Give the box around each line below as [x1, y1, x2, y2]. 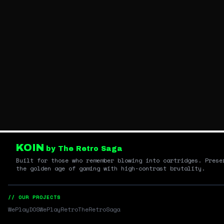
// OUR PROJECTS [8, 193, 60, 201]
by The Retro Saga [46, 145, 122, 152]
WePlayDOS [8, 205, 39, 213]
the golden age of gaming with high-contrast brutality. [16, 164, 205, 172]
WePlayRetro [39, 205, 78, 213]
